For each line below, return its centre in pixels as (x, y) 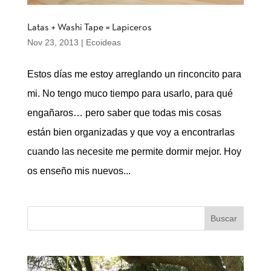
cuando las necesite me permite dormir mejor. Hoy (134, 152)
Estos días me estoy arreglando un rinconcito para (134, 74)
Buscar (224, 219)
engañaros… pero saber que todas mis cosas (124, 113)
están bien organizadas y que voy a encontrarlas (131, 132)
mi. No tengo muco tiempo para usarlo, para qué (130, 94)
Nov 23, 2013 (53, 43)
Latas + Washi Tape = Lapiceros (89, 28)
